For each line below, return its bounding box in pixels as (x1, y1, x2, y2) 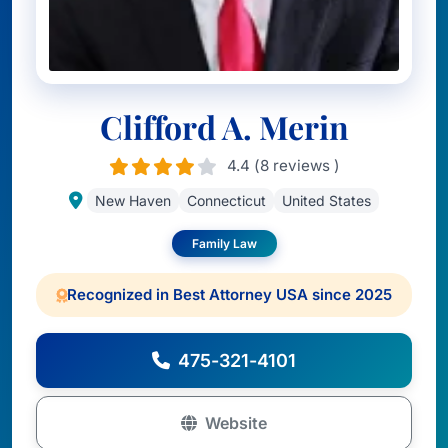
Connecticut (187, 192, 266, 209)
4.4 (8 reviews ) (226, 156, 340, 175)
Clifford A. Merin (99, 105, 349, 148)
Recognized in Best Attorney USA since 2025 (67, 285, 392, 304)
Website (205, 413, 267, 433)
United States (282, 192, 371, 209)
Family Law (191, 236, 257, 251)
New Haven (95, 192, 171, 209)
